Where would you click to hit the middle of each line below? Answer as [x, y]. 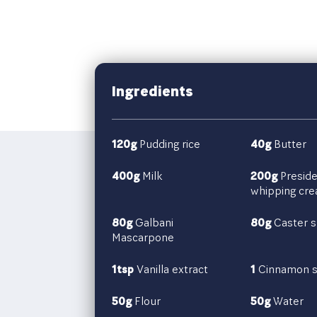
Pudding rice [168, 144]
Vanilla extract [171, 269]
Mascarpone [143, 237]
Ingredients [152, 91]
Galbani [152, 222]
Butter [288, 144]
